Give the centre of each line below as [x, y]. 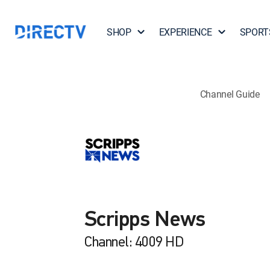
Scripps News [145, 221]
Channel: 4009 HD [134, 243]
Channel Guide [230, 94]
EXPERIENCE [185, 32]
